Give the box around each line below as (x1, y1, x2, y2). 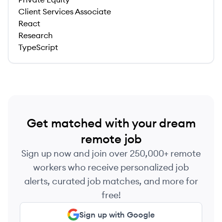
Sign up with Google (79, 210, 155, 220)
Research (18, 30, 53, 40)
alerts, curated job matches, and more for (24, 175, 198, 187)
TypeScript (18, 42, 58, 52)
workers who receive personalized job (33, 162, 189, 173)
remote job (80, 131, 142, 146)
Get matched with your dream (26, 115, 196, 130)
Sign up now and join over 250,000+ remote (21, 148, 201, 159)
